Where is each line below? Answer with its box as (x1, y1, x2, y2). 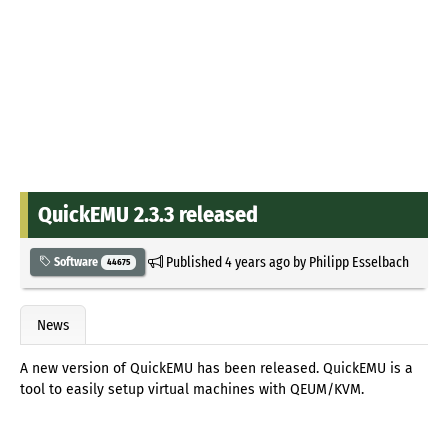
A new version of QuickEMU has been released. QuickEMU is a (20, 360, 413, 378)
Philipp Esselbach (308, 252, 409, 271)
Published (162, 252, 225, 271)
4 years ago (224, 252, 290, 271)
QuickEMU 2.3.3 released (38, 200, 258, 228)
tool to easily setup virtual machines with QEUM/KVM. (20, 381, 364, 399)
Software (51, 254, 101, 269)
